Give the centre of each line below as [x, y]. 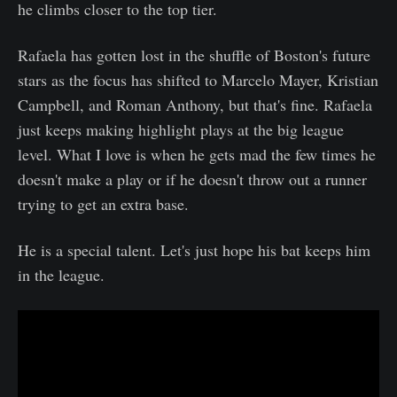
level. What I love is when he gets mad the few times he [197, 154]
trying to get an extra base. [103, 203]
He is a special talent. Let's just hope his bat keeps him [194, 249]
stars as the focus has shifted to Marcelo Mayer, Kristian [198, 79]
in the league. [61, 274]
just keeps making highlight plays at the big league [181, 129]
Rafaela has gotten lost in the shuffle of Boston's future [194, 54]
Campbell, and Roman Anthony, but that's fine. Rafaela [195, 104]
